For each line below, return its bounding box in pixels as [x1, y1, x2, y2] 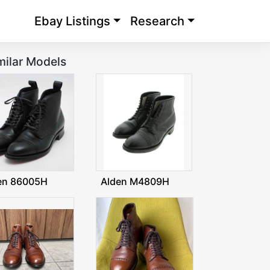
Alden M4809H [100, 175, 169, 187]
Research [130, 14, 184, 29]
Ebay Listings [34, 14, 110, 29]
